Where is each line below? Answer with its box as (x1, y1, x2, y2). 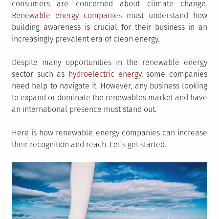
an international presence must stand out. (12, 105, 156, 114)
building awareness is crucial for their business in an (12, 22, 207, 32)
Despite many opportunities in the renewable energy (12, 58, 207, 67)
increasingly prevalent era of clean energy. (12, 34, 159, 44)
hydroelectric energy (68, 69, 141, 79)
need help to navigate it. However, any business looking (12, 81, 207, 90)
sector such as (12, 69, 68, 79)
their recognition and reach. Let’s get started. (12, 140, 166, 149)
